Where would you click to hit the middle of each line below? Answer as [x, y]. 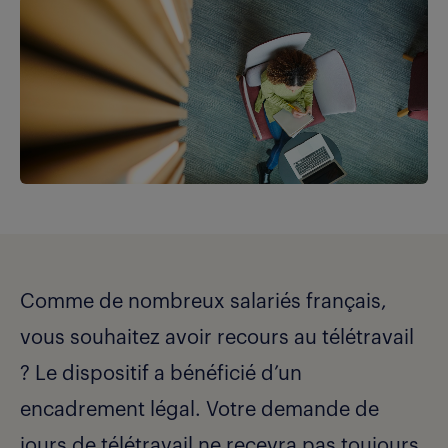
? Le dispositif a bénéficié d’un [161, 374]
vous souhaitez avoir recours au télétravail [217, 338]
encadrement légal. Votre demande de [199, 410]
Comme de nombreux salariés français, [203, 302]
